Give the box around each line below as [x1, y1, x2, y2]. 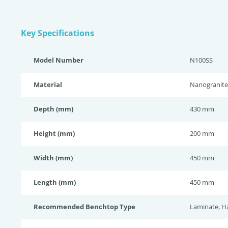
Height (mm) [34, 129, 75, 138]
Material [34, 80, 62, 89]
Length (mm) [34, 178, 76, 187]
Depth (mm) [34, 104, 73, 113]
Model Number [34, 55, 83, 65]
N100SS [190, 55, 213, 65]
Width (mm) [34, 153, 73, 162]
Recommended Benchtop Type [34, 202, 135, 211]
